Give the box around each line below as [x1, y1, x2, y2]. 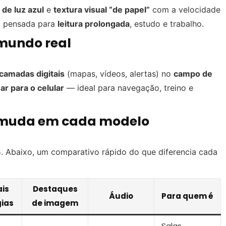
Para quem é [161, 191, 213, 202]
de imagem [32, 198, 78, 209]
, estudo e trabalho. [130, 19, 204, 29]
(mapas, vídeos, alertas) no [65, 69, 174, 79]
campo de [174, 69, 212, 79]
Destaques [32, 184, 78, 195]
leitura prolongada [58, 19, 130, 29]
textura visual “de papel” [53, 5, 150, 15]
